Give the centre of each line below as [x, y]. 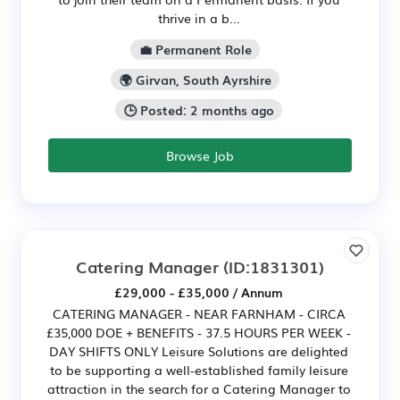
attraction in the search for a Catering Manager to [199, 388]
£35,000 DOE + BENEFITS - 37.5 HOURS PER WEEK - [199, 332]
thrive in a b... [199, 17]
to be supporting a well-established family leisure [199, 369]
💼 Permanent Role [195, 50]
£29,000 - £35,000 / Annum [199, 292]
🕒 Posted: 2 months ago [199, 110]
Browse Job [200, 155]
